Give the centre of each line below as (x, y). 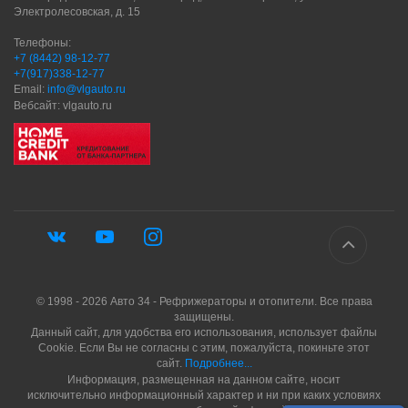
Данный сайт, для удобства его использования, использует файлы (204, 333)
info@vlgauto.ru (87, 90)
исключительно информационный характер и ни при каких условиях (204, 395)
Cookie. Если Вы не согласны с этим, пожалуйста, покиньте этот (204, 348)
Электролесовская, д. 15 (77, 11)
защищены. (204, 317)
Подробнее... (218, 364)
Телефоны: (42, 42)
